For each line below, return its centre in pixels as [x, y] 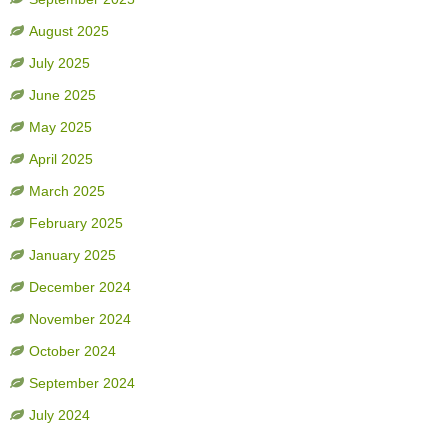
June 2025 [62, 95]
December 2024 [79, 287]
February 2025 [75, 223]
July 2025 [59, 63]
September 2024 [81, 383]
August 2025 [68, 31]
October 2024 [72, 351]
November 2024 [79, 319]
